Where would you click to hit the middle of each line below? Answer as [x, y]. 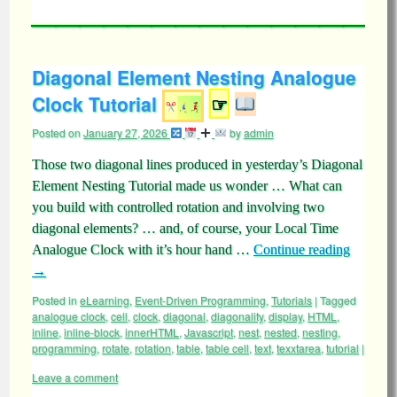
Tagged [338, 300]
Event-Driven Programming [200, 300]
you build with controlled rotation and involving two [178, 207]
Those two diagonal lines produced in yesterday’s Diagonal [197, 164]
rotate [116, 348]
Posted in [54, 300]
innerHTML [152, 332]
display [285, 316]
